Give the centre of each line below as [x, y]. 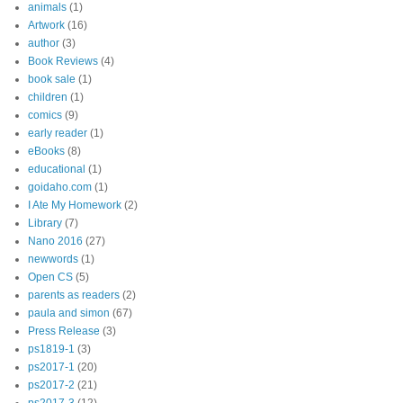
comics [45, 116]
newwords [53, 260]
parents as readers [74, 296]
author [44, 44]
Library [45, 224]
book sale [52, 80]
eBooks [46, 152]
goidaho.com [60, 188]
